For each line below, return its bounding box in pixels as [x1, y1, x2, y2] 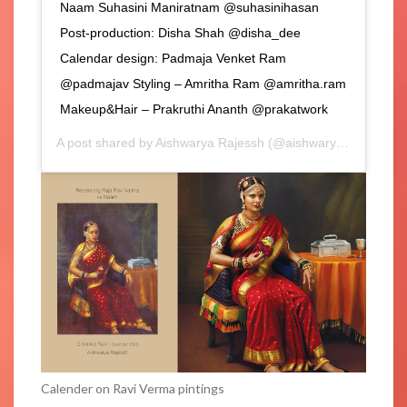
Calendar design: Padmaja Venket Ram [60, 50, 286, 65]
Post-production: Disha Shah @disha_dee [60, 25, 301, 40]
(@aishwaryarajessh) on [264, 134, 336, 150]
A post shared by [56, 134, 155, 150]
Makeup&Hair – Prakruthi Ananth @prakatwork [60, 101, 328, 116]
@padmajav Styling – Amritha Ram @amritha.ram [60, 75, 346, 91]
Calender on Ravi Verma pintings [41, 380, 224, 396]
